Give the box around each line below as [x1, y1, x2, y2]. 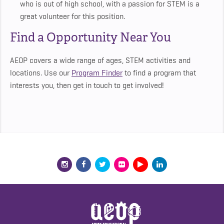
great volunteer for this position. [20, 12, 125, 21]
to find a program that [122, 68, 196, 78]
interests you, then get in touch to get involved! [10, 81, 164, 90]
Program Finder [71, 68, 122, 78]
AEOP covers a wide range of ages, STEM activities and [10, 56, 190, 65]
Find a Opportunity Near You [10, 29, 171, 45]
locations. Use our [10, 68, 71, 78]
